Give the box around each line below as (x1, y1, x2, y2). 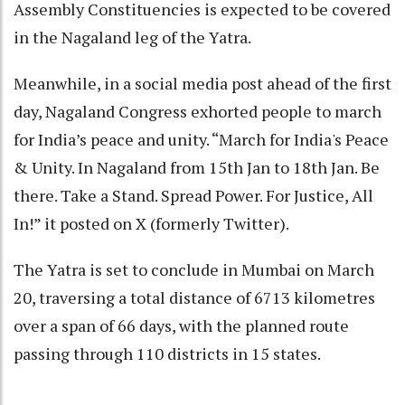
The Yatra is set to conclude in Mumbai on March (14, 259, 374, 281)
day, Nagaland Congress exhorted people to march (14, 100, 381, 123)
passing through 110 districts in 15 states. (14, 343, 321, 365)
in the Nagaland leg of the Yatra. (14, 26, 251, 49)
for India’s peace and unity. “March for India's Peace (14, 128, 389, 151)
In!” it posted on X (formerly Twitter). (14, 212, 289, 235)
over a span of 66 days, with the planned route (14, 315, 349, 337)
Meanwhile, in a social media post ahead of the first (14, 72, 391, 95)
